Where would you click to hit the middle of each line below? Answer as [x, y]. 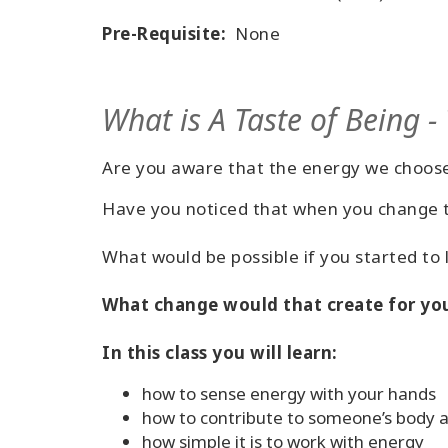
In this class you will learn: [220, 352]
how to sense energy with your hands [289, 393]
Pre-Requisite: [164, 33]
